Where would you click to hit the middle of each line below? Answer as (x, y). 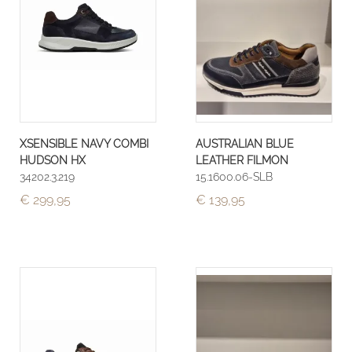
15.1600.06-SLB (234, 177)
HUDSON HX (53, 160)
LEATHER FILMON (242, 160)
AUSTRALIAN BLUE (245, 144)
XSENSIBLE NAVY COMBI (84, 144)
